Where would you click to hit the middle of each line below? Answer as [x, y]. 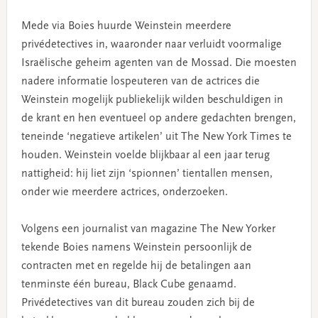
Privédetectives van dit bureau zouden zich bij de [138, 303]
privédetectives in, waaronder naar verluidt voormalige [151, 44]
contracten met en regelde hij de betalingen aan [136, 266]
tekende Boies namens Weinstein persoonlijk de [136, 247]
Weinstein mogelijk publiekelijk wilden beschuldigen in [152, 100]
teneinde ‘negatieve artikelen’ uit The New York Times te [156, 137]
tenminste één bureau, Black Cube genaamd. [128, 284]
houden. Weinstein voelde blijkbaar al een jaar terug [145, 155]
